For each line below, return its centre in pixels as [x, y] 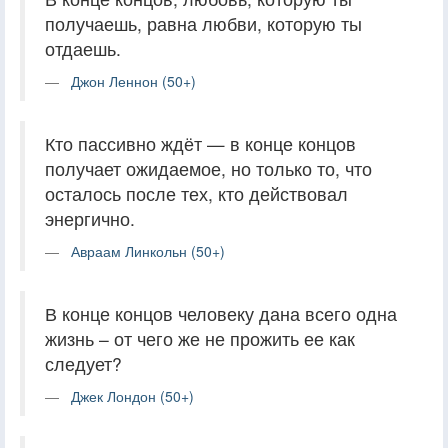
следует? [83, 364]
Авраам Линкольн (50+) [148, 251]
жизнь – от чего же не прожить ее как [200, 339]
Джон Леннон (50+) [133, 81]
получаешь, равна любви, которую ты [203, 24]
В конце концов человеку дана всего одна [221, 314]
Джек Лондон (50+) [132, 396]
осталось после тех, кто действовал [196, 194]
